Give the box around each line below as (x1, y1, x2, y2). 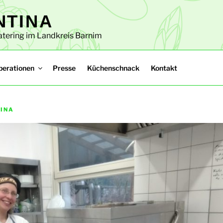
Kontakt (150, 63, 177, 72)
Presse (52, 63, 76, 72)
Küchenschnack (87, 63, 139, 72)
